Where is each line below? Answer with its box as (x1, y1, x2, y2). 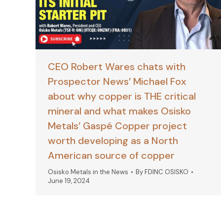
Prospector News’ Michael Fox (48, 75, 186, 88)
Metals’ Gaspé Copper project (48, 119, 187, 133)
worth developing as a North (48, 134, 178, 147)
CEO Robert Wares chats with (48, 60, 185, 74)
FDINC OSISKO (145, 168, 188, 177)
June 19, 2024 (48, 177, 90, 185)
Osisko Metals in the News (48, 168, 128, 177)
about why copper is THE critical (48, 90, 196, 103)
